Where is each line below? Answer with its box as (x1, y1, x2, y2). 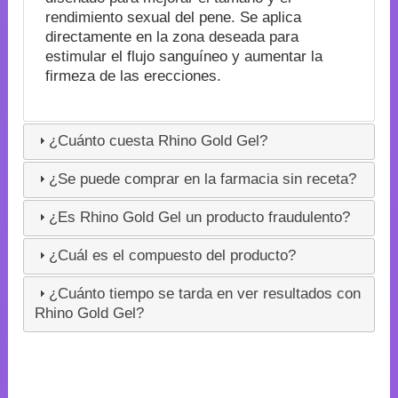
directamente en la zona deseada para (44, 28, 298, 45)
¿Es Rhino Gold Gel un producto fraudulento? (49, 209, 351, 227)
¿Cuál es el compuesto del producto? (49, 247, 297, 265)
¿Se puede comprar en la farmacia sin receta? (49, 171, 357, 188)
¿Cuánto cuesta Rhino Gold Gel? (49, 132, 268, 150)
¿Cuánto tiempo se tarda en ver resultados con (49, 285, 362, 303)
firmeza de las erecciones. (44, 67, 221, 84)
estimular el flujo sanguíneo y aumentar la (44, 47, 322, 65)
